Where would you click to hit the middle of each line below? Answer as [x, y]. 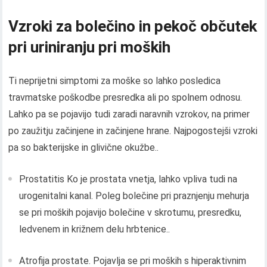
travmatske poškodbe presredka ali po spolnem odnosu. [125, 98]
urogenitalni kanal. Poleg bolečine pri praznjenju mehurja [134, 196]
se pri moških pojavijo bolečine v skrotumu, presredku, [131, 213]
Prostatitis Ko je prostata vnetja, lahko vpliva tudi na [128, 179]
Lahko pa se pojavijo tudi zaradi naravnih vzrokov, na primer [129, 114]
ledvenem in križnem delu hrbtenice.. [95, 229]
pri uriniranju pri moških [90, 47]
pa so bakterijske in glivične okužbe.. [84, 148]
